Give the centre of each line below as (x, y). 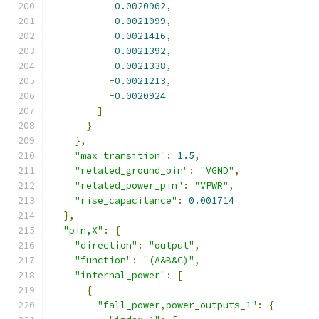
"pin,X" (83, 230)
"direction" (106, 245)
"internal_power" (120, 275)
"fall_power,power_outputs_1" (177, 305)
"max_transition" (120, 156)
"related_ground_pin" (132, 171)
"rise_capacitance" (126, 200)
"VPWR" (211, 185)
